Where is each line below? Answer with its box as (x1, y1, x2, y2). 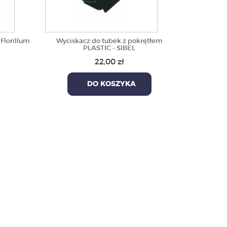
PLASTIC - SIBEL (83, 44, 136, 52)
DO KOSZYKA (83, 81, 136, 88)
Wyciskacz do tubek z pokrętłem (56, 36, 163, 45)
